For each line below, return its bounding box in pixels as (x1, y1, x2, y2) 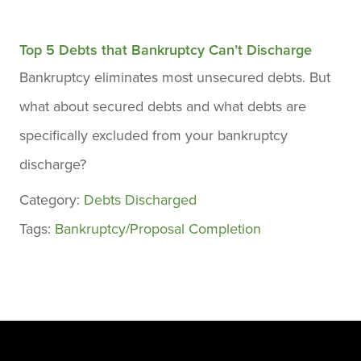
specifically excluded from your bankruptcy (19, 125, 288, 146)
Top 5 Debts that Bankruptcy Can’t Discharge (19, 39, 312, 60)
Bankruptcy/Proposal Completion (55, 218, 261, 239)
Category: (19, 189, 84, 210)
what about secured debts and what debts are (19, 96, 306, 117)
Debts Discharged (84, 189, 197, 210)
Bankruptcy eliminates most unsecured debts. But (19, 67, 330, 88)
